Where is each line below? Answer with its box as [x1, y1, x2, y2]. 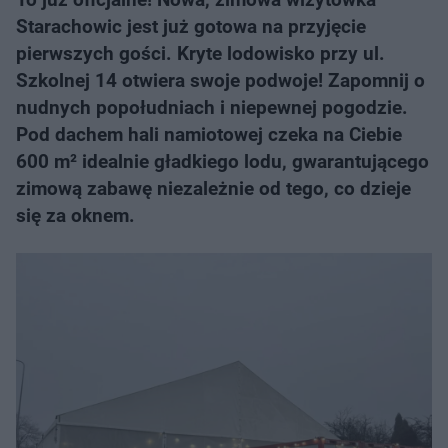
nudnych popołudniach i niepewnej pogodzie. [16, 96, 408, 119]
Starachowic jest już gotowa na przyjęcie [16, 15, 366, 38]
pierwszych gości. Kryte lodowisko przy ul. [16, 42, 385, 65]
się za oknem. [16, 204, 135, 227]
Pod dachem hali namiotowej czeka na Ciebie [16, 123, 402, 146]
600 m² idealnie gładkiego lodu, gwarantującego [16, 150, 429, 173]
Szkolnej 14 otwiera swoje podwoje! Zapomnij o [16, 69, 425, 92]
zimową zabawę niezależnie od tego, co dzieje [16, 177, 411, 200]
